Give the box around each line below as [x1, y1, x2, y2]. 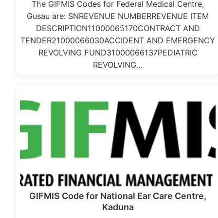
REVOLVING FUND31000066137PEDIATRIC [38, 48, 198, 58]
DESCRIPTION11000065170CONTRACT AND [36, 23, 200, 34]
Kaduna [102, 202, 134, 213]
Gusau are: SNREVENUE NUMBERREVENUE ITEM [27, 11, 209, 21]
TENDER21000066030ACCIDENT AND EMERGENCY [20, 36, 216, 46]
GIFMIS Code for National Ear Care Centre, [29, 191, 207, 201]
